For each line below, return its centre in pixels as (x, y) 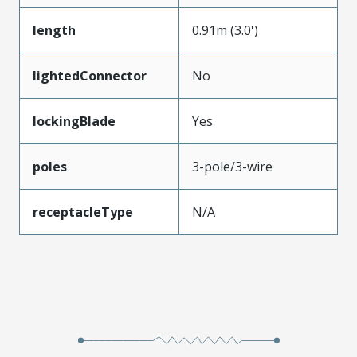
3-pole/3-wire (232, 166)
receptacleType (83, 212)
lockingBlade (74, 121)
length (54, 30)
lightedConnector (90, 75)
